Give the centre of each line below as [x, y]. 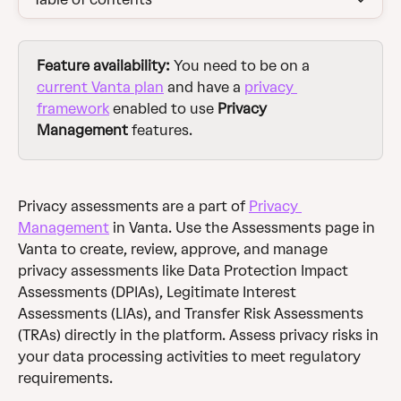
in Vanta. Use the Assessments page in [244, 228]
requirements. [65, 379]
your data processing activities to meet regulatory [191, 357]
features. [162, 130]
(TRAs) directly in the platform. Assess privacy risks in [200, 336]
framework [73, 109]
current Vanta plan [100, 87]
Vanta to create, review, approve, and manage [175, 250]
